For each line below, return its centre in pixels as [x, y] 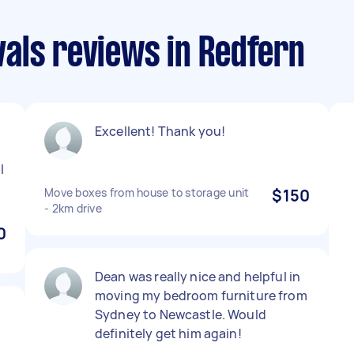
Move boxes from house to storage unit [147, 192]
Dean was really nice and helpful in [198, 277]
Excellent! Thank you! [160, 131]
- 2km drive [73, 208]
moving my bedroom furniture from [201, 296]
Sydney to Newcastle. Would [181, 314]
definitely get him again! [168, 333]
